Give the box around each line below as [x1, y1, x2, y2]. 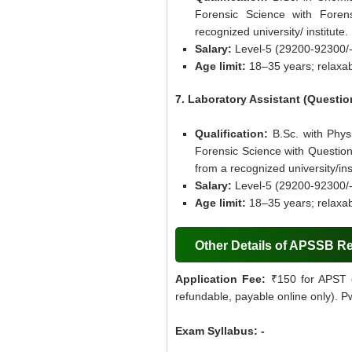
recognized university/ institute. [195, 25, 348, 38]
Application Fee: [175, 273, 271, 285]
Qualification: [195, 127, 268, 140]
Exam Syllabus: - [175, 324, 265, 337]
